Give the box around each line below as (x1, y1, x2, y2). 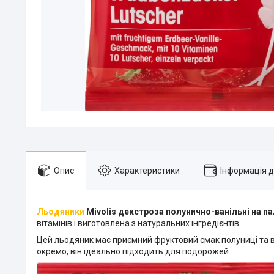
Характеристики (114, 165, 180, 176)
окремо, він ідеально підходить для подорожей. (37, 246, 231, 256)
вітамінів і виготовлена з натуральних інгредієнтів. (37, 218, 241, 228)
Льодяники (37, 207, 84, 217)
